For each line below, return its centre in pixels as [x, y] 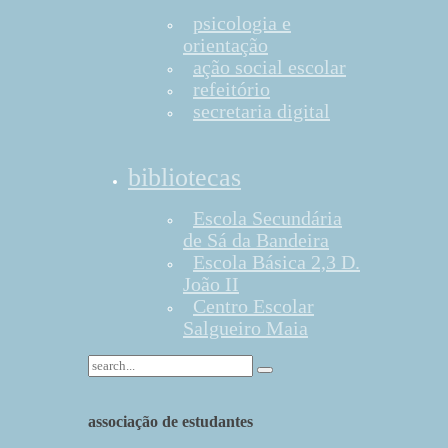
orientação [225, 45]
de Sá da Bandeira [256, 240]
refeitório [231, 89]
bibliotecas [184, 177]
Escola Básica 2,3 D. [276, 262]
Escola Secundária [267, 218]
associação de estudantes [170, 421]
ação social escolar [269, 67]
